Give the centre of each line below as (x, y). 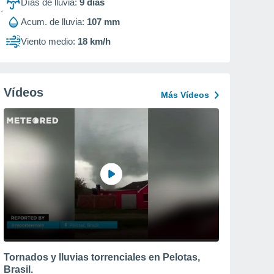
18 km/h (94, 41)
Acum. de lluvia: (53, 22)
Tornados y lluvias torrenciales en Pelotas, (102, 257)
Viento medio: (48, 41)
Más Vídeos (185, 95)
